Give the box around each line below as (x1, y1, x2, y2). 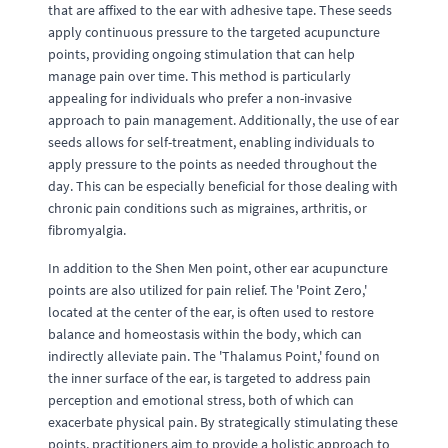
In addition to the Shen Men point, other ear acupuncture (48, 259, 388, 277)
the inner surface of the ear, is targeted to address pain (48, 369, 371, 387)
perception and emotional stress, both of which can (48, 391, 354, 409)
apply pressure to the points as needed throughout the (48, 155, 377, 173)
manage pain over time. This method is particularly (48, 67, 351, 85)
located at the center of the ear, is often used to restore (48, 303, 374, 321)
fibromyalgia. (48, 221, 126, 239)
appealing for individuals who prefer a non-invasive (48, 89, 352, 107)
